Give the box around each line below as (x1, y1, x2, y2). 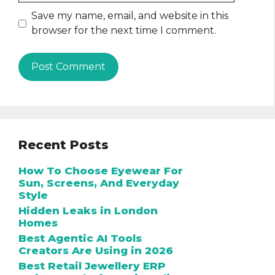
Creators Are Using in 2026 (18, 244, 173, 257)
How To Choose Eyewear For (18, 165, 183, 177)
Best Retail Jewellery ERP (18, 260, 166, 273)
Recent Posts (18, 137, 109, 153)
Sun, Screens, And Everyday (18, 177, 179, 190)
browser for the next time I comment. (31, 25, 216, 37)
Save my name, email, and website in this (31, 10, 228, 22)
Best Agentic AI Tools (18, 232, 142, 245)
